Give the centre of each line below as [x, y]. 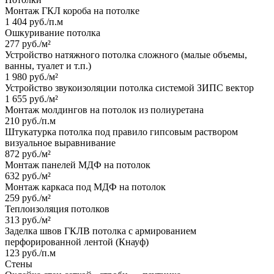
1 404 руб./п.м [34, 22]
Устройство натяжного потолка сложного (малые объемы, [126, 55]
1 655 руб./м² [31, 99]
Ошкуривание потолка [53, 33]
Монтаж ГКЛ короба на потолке [72, 11]
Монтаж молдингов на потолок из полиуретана [104, 110]
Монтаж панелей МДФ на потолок [78, 165]
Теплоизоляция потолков [57, 209]
